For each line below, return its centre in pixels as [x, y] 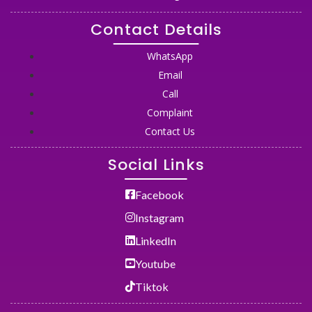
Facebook [159, 194]
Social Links [156, 164]
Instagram [159, 217]
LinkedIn [156, 240]
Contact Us [170, 131]
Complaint [170, 112]
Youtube [155, 263]
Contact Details [156, 29]
